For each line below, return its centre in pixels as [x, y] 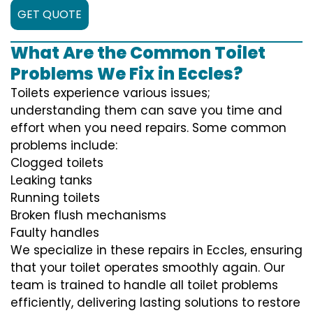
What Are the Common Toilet [138, 52]
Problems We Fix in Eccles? [126, 73]
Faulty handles [55, 232]
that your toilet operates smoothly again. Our [148, 267]
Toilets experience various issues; [110, 93]
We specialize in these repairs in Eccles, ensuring [156, 250]
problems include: [64, 145]
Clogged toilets [57, 162]
